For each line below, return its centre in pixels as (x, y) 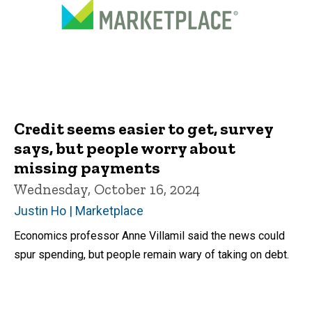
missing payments (87, 168)
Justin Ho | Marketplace (79, 211)
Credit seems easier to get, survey (143, 129)
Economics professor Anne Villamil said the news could (149, 235)
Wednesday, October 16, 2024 (107, 189)
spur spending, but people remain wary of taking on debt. (151, 254)
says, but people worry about (125, 148)
